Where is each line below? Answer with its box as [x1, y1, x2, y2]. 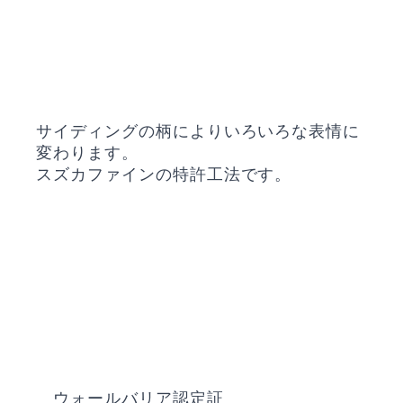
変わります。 [36, 143, 139, 162]
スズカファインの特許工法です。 [36, 165, 292, 184]
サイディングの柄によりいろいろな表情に [36, 121, 361, 140]
